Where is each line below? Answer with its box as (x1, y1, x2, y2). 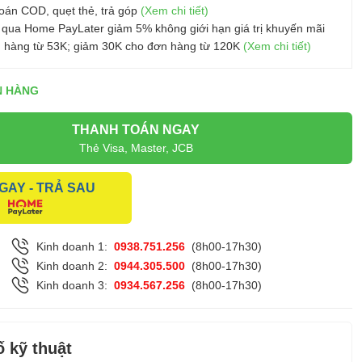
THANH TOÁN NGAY (72, 122, 200, 137)
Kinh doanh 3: (36, 279, 107, 292)
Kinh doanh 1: (36, 240, 107, 253)
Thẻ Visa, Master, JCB (78, 141, 193, 154)
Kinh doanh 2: (36, 259, 107, 272)
